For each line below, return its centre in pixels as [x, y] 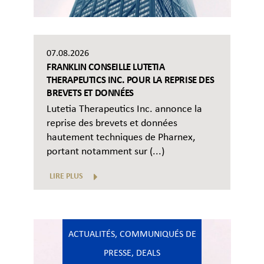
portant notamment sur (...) [105, 152]
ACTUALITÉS [91, 235]
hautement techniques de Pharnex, [121, 138]
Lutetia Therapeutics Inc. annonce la [124, 110]
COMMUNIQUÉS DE [158, 235]
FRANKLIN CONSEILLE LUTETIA [106, 68]
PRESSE [118, 254]
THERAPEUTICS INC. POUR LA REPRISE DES [131, 81]
